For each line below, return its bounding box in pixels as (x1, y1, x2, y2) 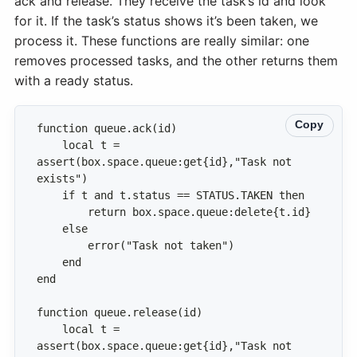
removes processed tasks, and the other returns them (14, 53, 338, 69)
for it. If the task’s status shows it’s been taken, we (14, 13, 318, 29)
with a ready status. (14, 73, 133, 89)
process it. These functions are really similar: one (14, 33, 309, 49)
